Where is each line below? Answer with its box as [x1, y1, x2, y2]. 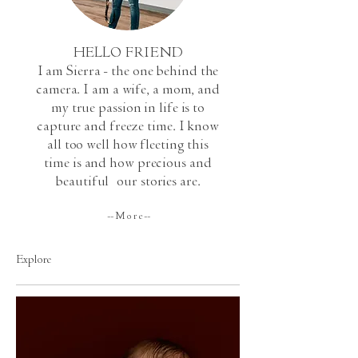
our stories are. [109, 173, 201, 191]
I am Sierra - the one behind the [37, 63, 219, 81]
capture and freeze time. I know [37, 118, 219, 136]
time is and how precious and [44, 155, 212, 173]
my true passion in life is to [50, 100, 205, 117]
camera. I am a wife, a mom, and [36, 82, 220, 99]
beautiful [55, 173, 109, 191]
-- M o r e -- [106, 210, 150, 223]
